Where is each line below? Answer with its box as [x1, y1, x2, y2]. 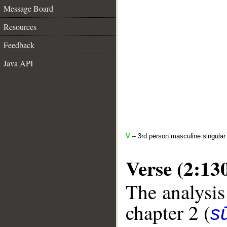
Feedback [4, 40, 34, 50]
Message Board [4, 3, 53, 14]
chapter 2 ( [126, 199, 210, 226]
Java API [4, 58, 33, 68]
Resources [4, 21, 36, 32]
